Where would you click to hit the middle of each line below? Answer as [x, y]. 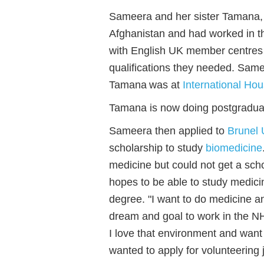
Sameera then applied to [168, 131]
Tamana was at [146, 85]
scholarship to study [157, 148]
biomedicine [234, 148]
